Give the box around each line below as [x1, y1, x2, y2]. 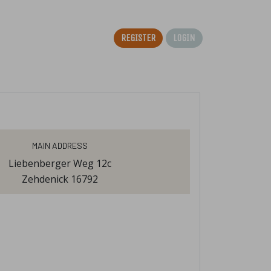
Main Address [31, 137, 88, 151]
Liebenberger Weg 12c [8, 157, 111, 170]
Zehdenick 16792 [21, 172, 98, 186]
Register [121, 28, 155, 45]
